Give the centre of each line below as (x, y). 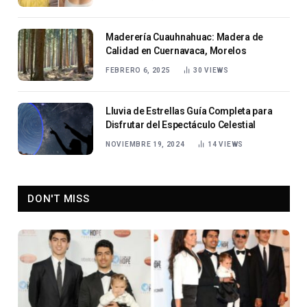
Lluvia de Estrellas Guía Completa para (189, 111)
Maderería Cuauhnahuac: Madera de (185, 37)
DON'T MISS (59, 198)
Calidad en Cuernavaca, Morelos (176, 50)
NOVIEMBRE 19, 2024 (145, 144)
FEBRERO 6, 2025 (138, 70)
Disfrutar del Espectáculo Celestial (181, 124)
